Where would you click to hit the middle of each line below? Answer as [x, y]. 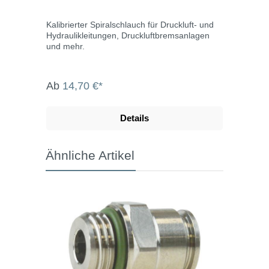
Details [134, 118]
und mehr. [65, 46]
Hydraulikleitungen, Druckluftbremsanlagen [128, 35]
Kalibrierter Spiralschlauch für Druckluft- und [130, 24]
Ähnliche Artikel [90, 155]
